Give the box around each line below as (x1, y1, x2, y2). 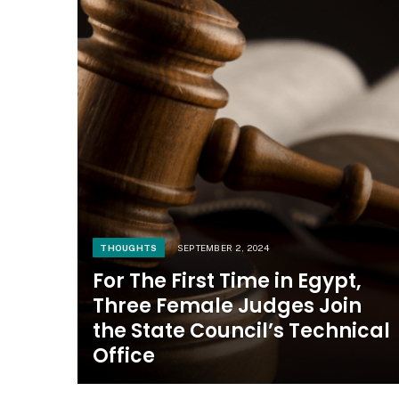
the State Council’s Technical (93, 316, 391, 345)
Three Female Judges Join (93, 291, 362, 320)
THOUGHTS (100, 241, 158, 253)
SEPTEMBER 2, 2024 (176, 241, 270, 253)
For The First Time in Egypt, (93, 266, 362, 295)
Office (93, 341, 156, 370)
